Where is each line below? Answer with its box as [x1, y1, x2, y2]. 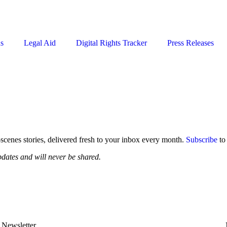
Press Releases [167, 39, 214, 47]
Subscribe [186, 135, 217, 144]
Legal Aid [24, 39, 56, 47]
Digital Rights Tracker [76, 39, 147, 47]
